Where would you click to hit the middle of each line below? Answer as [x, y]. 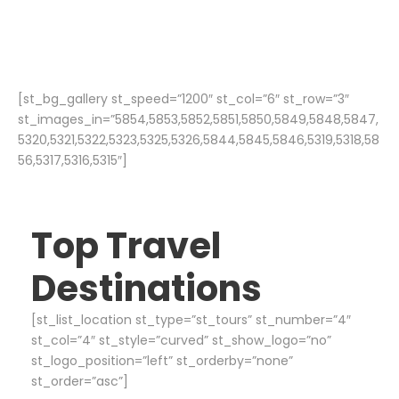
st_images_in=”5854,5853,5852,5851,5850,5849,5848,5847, [198, 119]
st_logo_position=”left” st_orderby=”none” [162, 360]
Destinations [147, 288]
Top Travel [126, 245]
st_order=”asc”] [80, 381]
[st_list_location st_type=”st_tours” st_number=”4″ [191, 319]
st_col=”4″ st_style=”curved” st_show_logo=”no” [181, 340]
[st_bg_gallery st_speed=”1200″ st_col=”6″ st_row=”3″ [183, 98]
